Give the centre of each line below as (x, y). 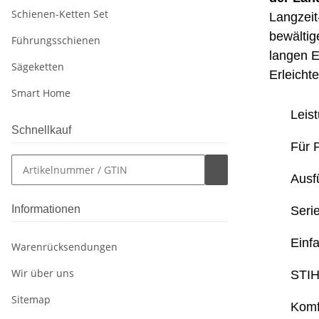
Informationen (46, 209)
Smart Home (41, 93)
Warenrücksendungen (64, 247)
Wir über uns (43, 273)
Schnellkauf (41, 130)
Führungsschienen (56, 41)
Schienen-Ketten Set (60, 14)
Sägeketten (38, 67)
